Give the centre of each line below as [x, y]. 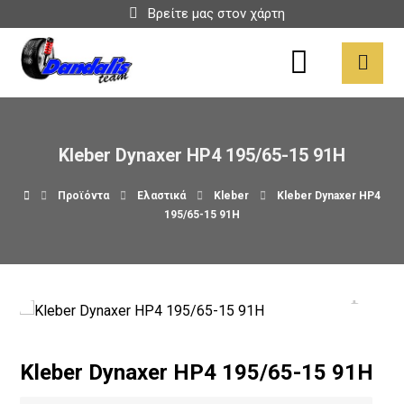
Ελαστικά [161, 196]
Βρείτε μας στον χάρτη [216, 14]
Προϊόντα [83, 196]
